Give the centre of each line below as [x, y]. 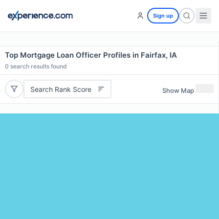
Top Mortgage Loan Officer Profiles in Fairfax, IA [91, 55]
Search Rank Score [61, 89]
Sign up [163, 16]
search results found [38, 66]
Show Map [178, 90]
